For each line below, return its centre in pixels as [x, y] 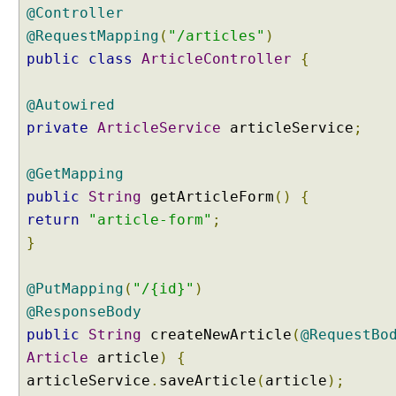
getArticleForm [208, 197]
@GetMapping [75, 174]
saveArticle [208, 381]
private [57, 128]
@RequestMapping [93, 36]
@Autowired [71, 105]
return [53, 220]
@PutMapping [75, 289]
